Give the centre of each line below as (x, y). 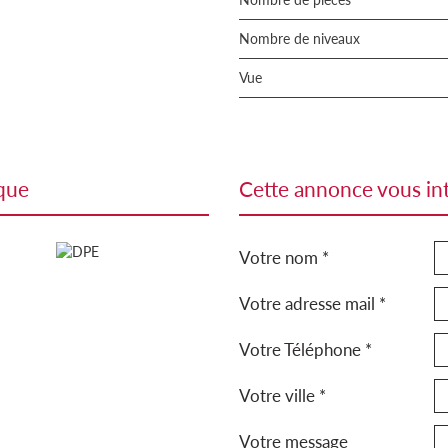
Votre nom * (284, 257)
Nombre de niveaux (305, 38)
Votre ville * (282, 395)
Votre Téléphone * (305, 349)
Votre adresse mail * (312, 303)
